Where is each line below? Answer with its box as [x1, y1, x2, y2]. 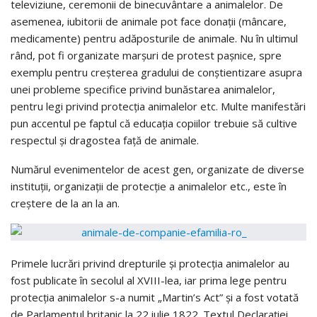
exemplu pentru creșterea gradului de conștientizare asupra [11, 65, 302, 80]
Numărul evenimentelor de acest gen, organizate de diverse [11, 162, 304, 177]
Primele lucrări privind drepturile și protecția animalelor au [11, 256, 289, 271]
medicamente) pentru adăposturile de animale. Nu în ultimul [11, 31, 298, 46]
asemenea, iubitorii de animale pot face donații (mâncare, [11, 14, 287, 29]
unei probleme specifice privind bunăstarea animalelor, [11, 82, 275, 97]
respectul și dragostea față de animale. [11, 133, 199, 148]
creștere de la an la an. [11, 196, 120, 211]
